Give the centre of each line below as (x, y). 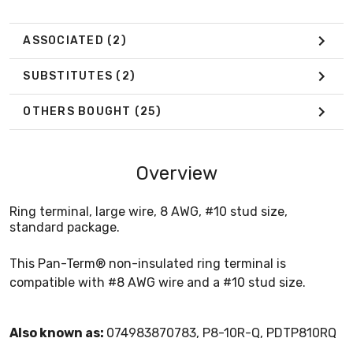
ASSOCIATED (65, 41)
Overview (176, 173)
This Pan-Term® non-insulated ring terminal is (148, 263)
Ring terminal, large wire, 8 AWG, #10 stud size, (149, 211)
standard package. (65, 227)
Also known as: (58, 333)
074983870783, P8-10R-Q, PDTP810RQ (221, 333)
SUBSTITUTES (70, 76)
